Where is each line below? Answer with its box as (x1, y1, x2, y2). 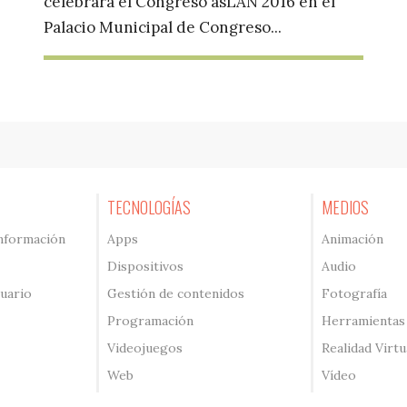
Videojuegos (107, 340, 184, 357)
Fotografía (321, 285, 387, 303)
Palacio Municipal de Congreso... (43, 17, 282, 38)
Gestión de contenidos (107, 285, 245, 303)
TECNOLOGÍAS (107, 195, 192, 220)
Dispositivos (107, 258, 184, 275)
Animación (321, 231, 383, 248)
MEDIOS (321, 195, 369, 220)
